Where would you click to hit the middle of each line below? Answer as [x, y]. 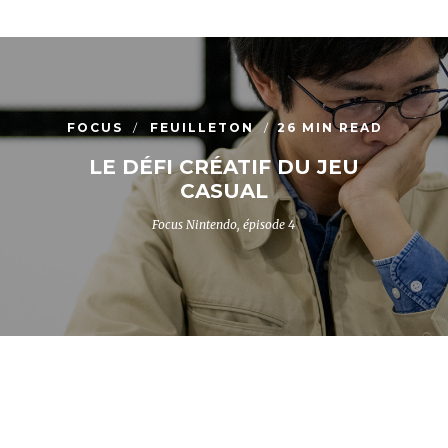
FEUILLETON [205, 127]
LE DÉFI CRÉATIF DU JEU [223, 167]
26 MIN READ [330, 127]
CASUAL [223, 191]
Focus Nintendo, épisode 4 [224, 224]
